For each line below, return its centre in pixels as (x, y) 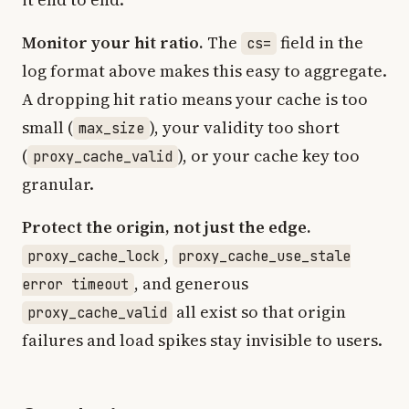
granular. (58, 184)
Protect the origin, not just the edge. (167, 227)
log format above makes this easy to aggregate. (204, 71)
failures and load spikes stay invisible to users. (202, 340)
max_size (111, 128)
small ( (47, 127)
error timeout (75, 284)
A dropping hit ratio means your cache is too (195, 99)
